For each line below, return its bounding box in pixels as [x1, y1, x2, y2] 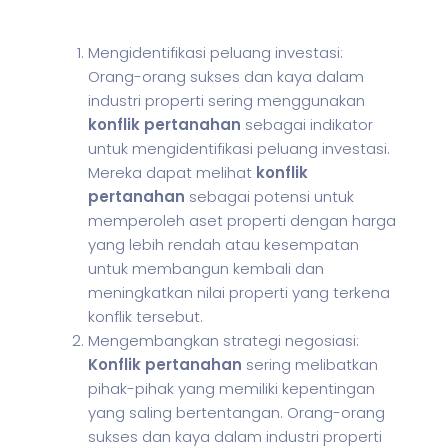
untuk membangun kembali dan [88, 258, 324, 279]
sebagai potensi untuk [185, 186, 354, 207]
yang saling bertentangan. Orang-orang [88, 402, 385, 423]
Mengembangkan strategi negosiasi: [88, 330, 359, 351]
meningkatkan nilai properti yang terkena [88, 282, 390, 303]
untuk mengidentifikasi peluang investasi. [88, 138, 390, 159]
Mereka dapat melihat [88, 162, 256, 183]
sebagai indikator [241, 114, 373, 135]
